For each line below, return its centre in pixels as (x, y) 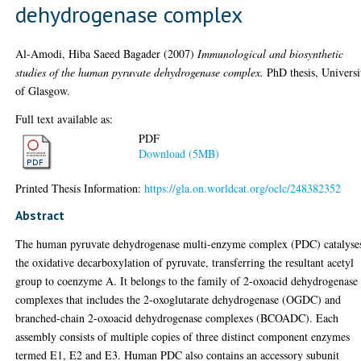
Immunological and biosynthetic (271, 53)
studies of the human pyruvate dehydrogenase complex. (140, 72)
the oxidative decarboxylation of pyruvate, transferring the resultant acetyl (185, 262)
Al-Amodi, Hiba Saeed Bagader (88, 53)
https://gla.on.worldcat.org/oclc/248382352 (243, 188)
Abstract (40, 215)
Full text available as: (64, 118)
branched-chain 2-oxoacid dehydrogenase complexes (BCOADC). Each (177, 317)
